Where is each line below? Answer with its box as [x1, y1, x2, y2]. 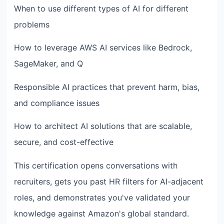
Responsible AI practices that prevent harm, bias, [14, 81, 199, 92]
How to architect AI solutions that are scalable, [14, 121, 192, 131]
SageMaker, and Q [14, 58, 83, 69]
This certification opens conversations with [14, 160, 177, 170]
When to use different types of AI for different [14, 3, 188, 13]
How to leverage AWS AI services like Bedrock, [14, 42, 192, 53]
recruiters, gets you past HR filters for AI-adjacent [14, 176, 203, 186]
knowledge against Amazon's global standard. [14, 208, 189, 218]
